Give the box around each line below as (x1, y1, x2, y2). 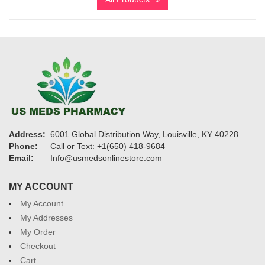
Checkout (20, 241, 56, 251)
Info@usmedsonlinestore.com (50, 153, 162, 163)
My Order (20, 227, 56, 237)
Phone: (9, 141, 38, 151)
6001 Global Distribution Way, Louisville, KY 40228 (50, 129, 238, 139)
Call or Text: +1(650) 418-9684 (50, 141, 165, 151)
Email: (9, 153, 34, 163)
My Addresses (20, 212, 73, 222)
